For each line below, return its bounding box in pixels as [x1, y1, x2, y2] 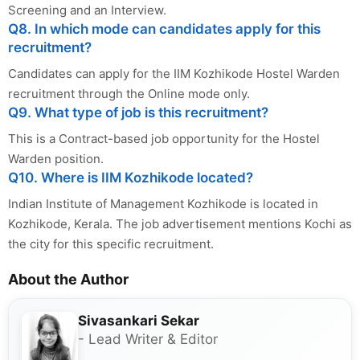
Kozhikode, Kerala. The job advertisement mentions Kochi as [8, 216, 352, 231]
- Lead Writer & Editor [78, 331, 218, 347]
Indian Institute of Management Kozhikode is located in [8, 196, 318, 211]
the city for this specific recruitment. [8, 236, 214, 252]
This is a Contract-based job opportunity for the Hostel [8, 131, 320, 146]
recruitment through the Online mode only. [8, 86, 250, 101]
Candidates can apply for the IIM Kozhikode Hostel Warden [8, 66, 340, 81]
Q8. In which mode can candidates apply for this [8, 21, 321, 37]
